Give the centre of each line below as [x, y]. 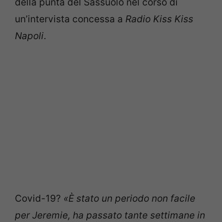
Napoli [29, 36]
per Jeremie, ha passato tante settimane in [110, 215]
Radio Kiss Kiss [159, 19]
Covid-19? [38, 198]
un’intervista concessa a [70, 19]
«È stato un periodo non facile [128, 198]
